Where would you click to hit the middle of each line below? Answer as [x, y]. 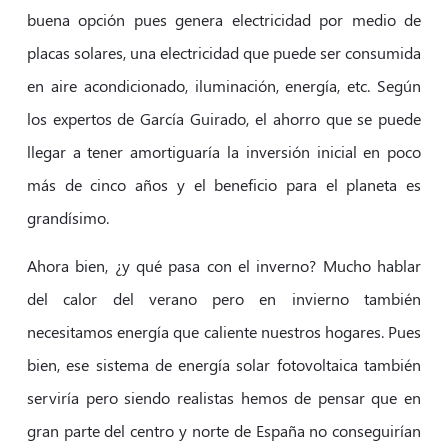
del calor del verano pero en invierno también [224, 298]
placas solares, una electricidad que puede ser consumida [224, 53]
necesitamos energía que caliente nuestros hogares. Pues [224, 331]
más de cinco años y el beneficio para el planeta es [224, 185]
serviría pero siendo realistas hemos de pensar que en [224, 397]
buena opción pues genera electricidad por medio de [224, 20]
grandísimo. [67, 218]
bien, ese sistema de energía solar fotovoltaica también [224, 364]
